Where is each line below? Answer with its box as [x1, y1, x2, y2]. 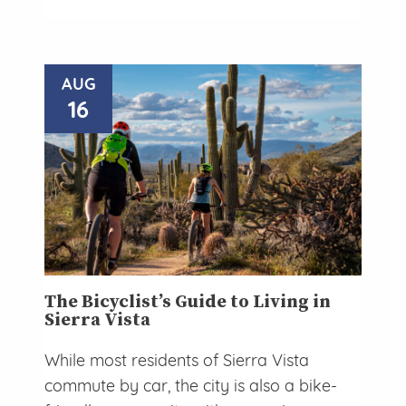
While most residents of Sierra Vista [44, 350, 309, 372]
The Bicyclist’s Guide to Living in [44, 291, 331, 314]
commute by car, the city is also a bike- [44, 375, 337, 397]
